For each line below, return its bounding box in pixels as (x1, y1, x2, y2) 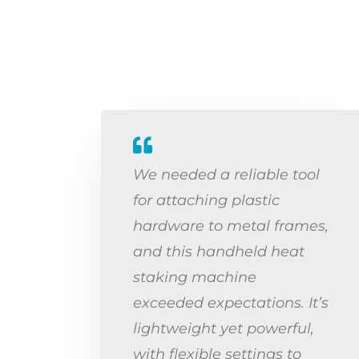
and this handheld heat (133, 243, 305, 260)
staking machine (133, 268, 256, 285)
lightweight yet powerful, (133, 320, 314, 337)
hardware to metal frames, (133, 217, 329, 234)
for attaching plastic (133, 192, 280, 208)
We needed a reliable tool (133, 166, 320, 183)
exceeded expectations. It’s (133, 294, 329, 311)
